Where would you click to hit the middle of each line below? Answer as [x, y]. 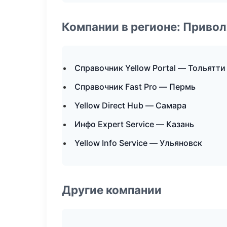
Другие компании [112, 190]
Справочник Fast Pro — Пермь [135, 87]
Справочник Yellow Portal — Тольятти [150, 68]
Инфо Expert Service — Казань [134, 124]
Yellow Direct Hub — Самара [130, 105]
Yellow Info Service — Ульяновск [138, 143]
